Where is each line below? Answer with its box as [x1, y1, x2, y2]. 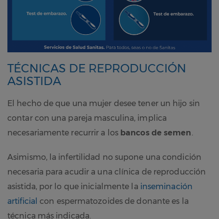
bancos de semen [120, 128, 192, 138]
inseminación [140, 182, 193, 192]
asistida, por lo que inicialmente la [7, 182, 140, 192]
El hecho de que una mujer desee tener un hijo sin [7, 99, 200, 109]
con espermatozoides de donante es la [38, 197, 189, 206]
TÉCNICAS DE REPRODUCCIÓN [7, 61, 186, 76]
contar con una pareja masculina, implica [7, 113, 167, 123]
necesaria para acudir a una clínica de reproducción [7, 167, 206, 177]
